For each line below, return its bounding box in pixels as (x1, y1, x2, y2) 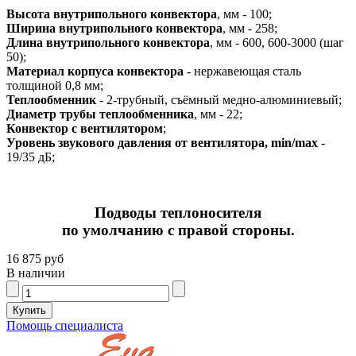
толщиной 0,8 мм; (6, 78, 103, 92)
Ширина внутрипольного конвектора (6, 21, 222, 35)
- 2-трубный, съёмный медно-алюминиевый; (96, 92, 342, 106)
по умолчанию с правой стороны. (61, 221, 295, 238)
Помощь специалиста (6, 318, 123, 332)
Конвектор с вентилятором (6, 121, 163, 135)
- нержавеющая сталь (184, 64, 301, 78)
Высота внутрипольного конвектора (6, 6, 217, 21)
